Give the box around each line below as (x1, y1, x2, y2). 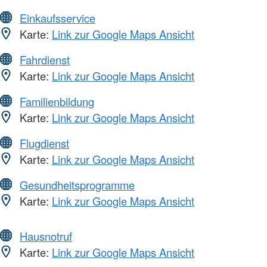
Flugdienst (20, 135, 69, 151)
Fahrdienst (20, 52, 70, 68)
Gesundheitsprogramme (20, 177, 135, 193)
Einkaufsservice (20, 10, 95, 26)
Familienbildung (20, 94, 94, 110)
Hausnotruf (20, 228, 72, 244)
